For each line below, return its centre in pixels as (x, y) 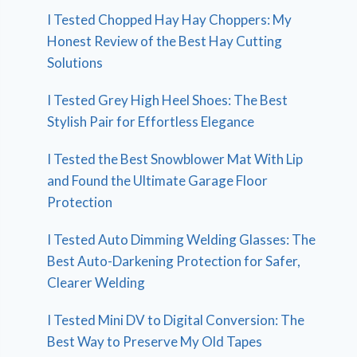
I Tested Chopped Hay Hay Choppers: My (170, 19)
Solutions (75, 62)
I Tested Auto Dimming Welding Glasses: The (182, 239)
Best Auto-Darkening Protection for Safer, (174, 261)
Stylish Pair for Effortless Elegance (151, 121)
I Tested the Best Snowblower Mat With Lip (175, 159)
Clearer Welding (96, 282)
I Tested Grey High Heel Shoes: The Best (168, 100)
